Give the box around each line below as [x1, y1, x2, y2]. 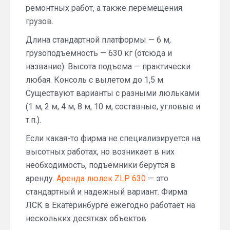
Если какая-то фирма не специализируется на [26, 133, 200, 144]
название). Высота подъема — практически [26, 62, 190, 72]
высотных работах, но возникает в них [26, 147, 175, 157]
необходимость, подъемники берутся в [26, 160, 176, 170]
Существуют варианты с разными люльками [26, 88, 199, 99]
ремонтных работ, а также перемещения [26, 3, 182, 13]
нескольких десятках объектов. [26, 214, 148, 224]
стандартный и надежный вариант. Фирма [26, 187, 187, 197]
